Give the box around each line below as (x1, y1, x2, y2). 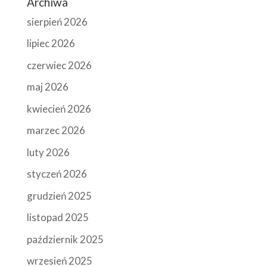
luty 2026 (26, 145, 70, 159)
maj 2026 (26, 80, 69, 94)
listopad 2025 (26, 211, 89, 224)
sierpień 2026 (26, 15, 88, 28)
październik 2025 (26, 232, 104, 246)
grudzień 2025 (26, 189, 92, 202)
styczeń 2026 (26, 167, 87, 181)
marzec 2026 (26, 124, 85, 137)
